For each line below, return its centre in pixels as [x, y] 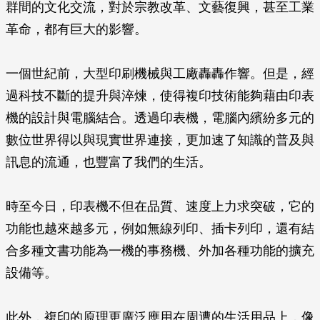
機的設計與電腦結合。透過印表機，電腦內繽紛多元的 [160, 118]
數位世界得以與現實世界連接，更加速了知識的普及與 [160, 140]
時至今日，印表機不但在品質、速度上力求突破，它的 [160, 206]
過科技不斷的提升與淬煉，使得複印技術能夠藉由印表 [160, 96]
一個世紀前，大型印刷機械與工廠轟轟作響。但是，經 [160, 74]
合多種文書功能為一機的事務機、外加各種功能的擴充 [160, 251]
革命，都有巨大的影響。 [76, 29]
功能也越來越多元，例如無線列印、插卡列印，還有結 [160, 229]
